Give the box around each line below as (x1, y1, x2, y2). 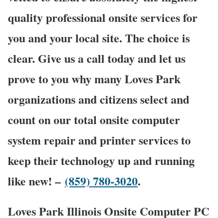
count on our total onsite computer (8, 110, 180, 128)
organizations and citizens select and (8, 90, 189, 108)
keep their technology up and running (8, 151, 195, 169)
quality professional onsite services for (8, 8, 198, 26)
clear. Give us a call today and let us (8, 49, 185, 67)
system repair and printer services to (8, 131, 191, 148)
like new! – (8, 172, 65, 189)
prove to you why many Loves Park (8, 70, 181, 87)
